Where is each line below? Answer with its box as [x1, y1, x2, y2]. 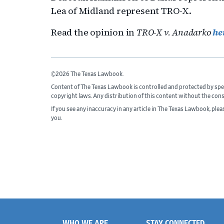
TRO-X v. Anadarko [136, 26, 211, 38]
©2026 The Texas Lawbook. [51, 71, 123, 77]
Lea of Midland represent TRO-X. [51, 4, 191, 17]
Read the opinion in [51, 26, 136, 38]
